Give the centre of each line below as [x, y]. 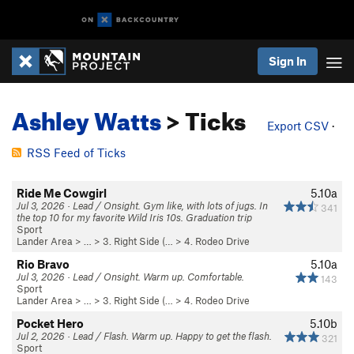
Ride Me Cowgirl [62, 193]
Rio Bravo [43, 264]
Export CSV [298, 126]
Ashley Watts [87, 117]
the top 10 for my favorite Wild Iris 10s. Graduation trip [134, 217]
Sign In [288, 61]
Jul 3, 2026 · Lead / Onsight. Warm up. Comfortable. [130, 277]
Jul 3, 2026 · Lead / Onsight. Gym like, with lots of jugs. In [142, 205]
